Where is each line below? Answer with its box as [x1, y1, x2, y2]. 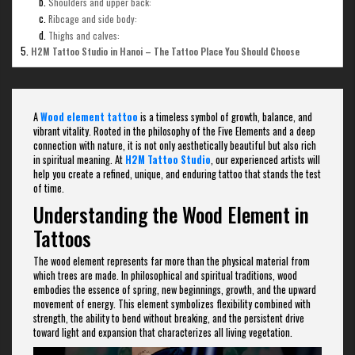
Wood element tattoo [40, 109, 138, 125]
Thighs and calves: [48, 28, 120, 42]
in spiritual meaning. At [33, 152, 125, 168]
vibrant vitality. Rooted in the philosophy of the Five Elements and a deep [33, 124, 315, 139]
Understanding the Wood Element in [33, 200, 309, 230]
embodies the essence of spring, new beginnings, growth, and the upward [33, 281, 316, 297]
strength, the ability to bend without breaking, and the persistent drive [33, 310, 304, 326]
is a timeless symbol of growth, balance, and [138, 109, 312, 125]
